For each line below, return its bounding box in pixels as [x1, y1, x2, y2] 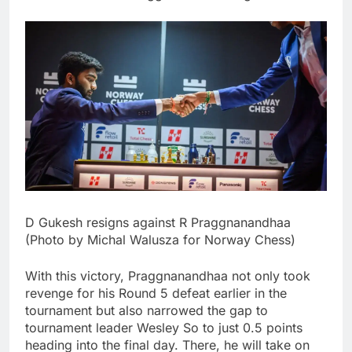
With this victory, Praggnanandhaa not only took [25, 268, 310, 284]
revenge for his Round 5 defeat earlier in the [25, 285, 287, 302]
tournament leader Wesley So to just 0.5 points [25, 320, 302, 336]
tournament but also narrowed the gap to [25, 302, 268, 319]
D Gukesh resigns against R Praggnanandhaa [25, 214, 291, 231]
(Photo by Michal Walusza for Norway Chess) [25, 232, 295, 248]
